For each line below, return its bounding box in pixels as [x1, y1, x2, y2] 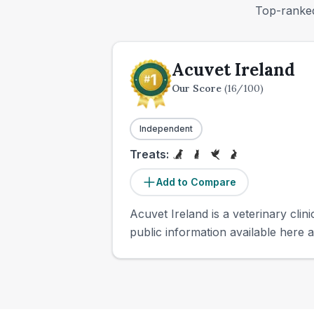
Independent [139, 123, 193, 134]
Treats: [130, 147, 169, 161]
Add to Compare [156, 176, 236, 188]
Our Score [172, 82, 224, 95]
